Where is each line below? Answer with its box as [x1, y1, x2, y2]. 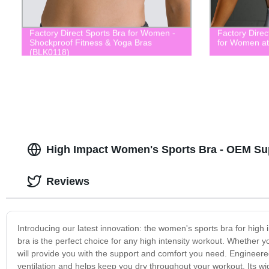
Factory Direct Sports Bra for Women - [29, 28, 175, 38]
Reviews [46, 175, 89, 187]
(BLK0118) [29, 47, 70, 57]
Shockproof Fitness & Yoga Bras [29, 37, 152, 47]
